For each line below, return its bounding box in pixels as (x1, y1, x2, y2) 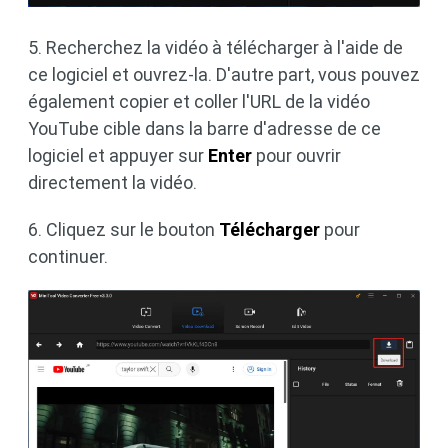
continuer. (28, 245, 108, 267)
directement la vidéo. (28, 171, 197, 193)
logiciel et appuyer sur (28, 144, 208, 166)
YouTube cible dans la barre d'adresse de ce (28, 117, 381, 139)
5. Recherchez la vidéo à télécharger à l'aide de (28, 36, 403, 58)
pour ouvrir (252, 144, 341, 166)
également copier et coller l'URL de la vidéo (28, 90, 370, 112)
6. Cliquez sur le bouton (28, 218, 219, 240)
